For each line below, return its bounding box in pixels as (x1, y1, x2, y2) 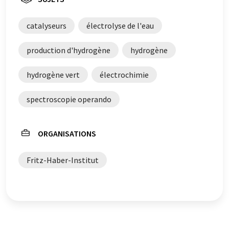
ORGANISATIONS (38, 128, 96, 139)
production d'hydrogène (27, 44, 110, 55)
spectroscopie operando (27, 94, 111, 104)
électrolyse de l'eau (86, 20, 154, 31)
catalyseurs (27, 20, 66, 31)
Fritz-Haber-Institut (27, 154, 99, 165)
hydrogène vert (27, 69, 80, 80)
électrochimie (100, 69, 149, 80)
